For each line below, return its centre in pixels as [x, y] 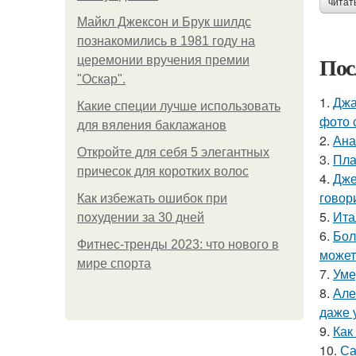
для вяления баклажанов [152, 125]
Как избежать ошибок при [152, 198]
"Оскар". [101, 79]
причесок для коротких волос [163, 171]
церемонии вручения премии [163, 60]
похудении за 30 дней [141, 217]
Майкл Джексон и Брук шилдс [164, 22]
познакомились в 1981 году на [166, 41]
